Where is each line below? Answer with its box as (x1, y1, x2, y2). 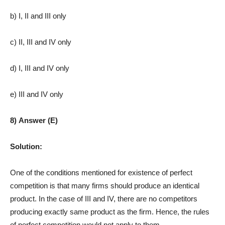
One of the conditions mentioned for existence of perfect (10, 168, 192, 177)
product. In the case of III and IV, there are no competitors (10, 194, 197, 203)
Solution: (10, 142, 42, 151)
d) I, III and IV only (10, 63, 69, 72)
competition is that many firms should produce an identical (10, 181, 199, 190)
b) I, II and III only (10, 11, 66, 20)
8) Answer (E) (10, 116, 58, 125)
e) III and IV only (10, 89, 63, 98)
